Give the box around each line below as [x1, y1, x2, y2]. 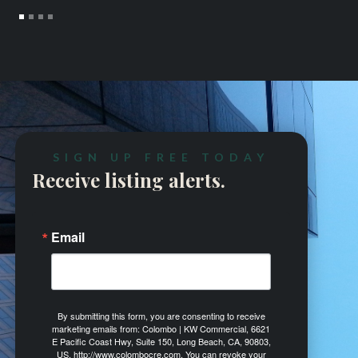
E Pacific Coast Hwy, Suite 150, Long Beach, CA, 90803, [51, 335, 271, 348]
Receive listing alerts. [32, 167, 226, 193]
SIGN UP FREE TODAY [53, 150, 270, 165]
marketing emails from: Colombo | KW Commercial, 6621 [52, 322, 271, 336]
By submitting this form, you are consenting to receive [57, 309, 265, 323]
